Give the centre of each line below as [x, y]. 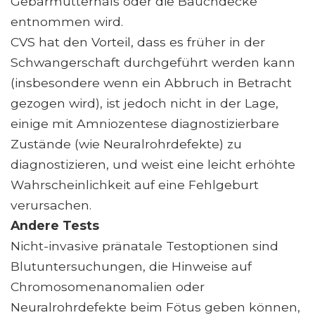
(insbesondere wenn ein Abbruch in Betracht [151, 82]
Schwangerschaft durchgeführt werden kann [153, 62]
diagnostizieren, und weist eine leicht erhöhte [153, 164]
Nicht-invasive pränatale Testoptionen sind [144, 245]
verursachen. [51, 205]
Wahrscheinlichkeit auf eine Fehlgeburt [135, 184]
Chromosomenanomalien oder [108, 286]
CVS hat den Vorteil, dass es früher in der [138, 41]
